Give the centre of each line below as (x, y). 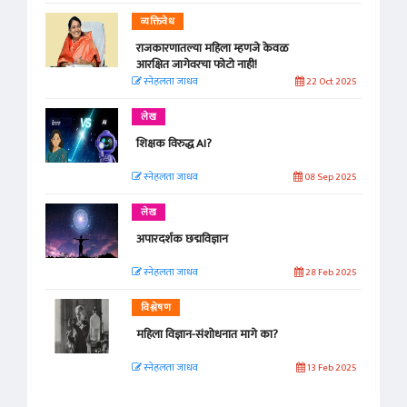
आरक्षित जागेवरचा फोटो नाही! (197, 65)
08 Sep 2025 (329, 178)
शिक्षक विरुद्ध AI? (174, 144)
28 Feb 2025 (330, 273)
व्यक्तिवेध (158, 22)
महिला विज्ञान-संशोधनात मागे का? (207, 335)
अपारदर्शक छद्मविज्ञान (182, 239)
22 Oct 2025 (330, 82)
